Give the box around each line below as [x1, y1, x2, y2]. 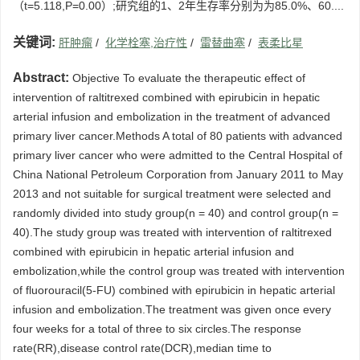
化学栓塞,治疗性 [105, 36, 187, 50]
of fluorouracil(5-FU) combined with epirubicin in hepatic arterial [13, 284, 335, 297]
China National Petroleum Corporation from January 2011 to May [13, 168, 343, 182]
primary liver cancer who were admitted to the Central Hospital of [13, 149, 342, 162]
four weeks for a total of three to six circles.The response [13, 322, 301, 336]
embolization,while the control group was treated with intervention [13, 264, 345, 278]
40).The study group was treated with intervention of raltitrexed [13, 226, 332, 239]
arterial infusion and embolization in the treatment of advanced [13, 110, 330, 124]
